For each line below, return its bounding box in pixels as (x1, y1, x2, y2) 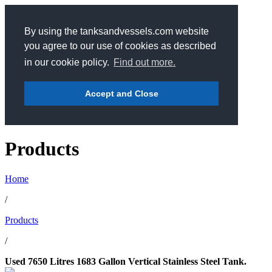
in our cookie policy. (24, 57, 112, 68)
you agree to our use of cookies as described (24, 41, 216, 51)
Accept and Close (84, 89, 158, 99)
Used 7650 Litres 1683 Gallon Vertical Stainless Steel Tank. (5, 256, 246, 267)
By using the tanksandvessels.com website (24, 26, 209, 36)
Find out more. (114, 57, 176, 68)
